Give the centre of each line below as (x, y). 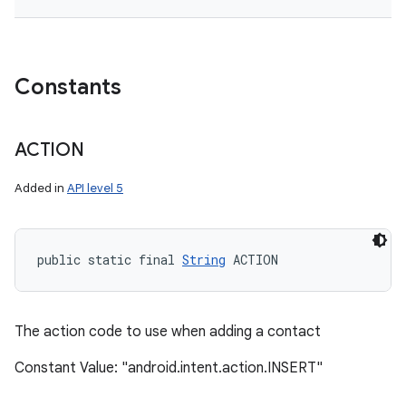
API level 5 (95, 188)
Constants (68, 87)
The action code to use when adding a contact (168, 332)
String (204, 260)
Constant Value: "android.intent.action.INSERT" (169, 368)
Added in (41, 188)
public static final (110, 260)
